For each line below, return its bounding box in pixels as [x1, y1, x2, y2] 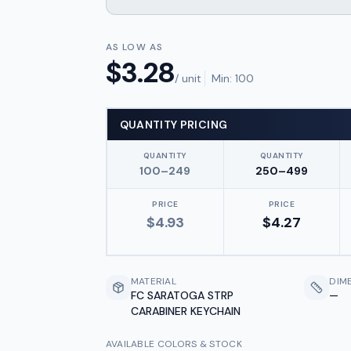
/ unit [174, 71, 201, 85]
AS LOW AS [105, 41, 164, 53]
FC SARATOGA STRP [130, 288, 233, 302]
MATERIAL [130, 275, 177, 288]
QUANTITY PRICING [119, 118, 228, 132]
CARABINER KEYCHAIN [130, 304, 241, 318]
